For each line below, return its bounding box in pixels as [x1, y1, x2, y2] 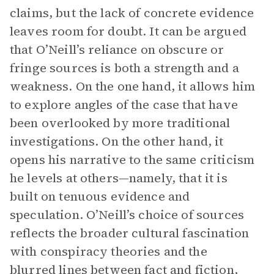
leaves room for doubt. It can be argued [10, 23, 246, 40]
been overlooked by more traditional [10, 114, 231, 131]
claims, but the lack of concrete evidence [10, 4, 254, 21]
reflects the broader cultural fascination [10, 224, 250, 242]
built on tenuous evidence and [10, 188, 190, 205]
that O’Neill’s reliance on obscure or [10, 41, 224, 58]
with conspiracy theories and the [10, 243, 207, 260]
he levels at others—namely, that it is [10, 169, 228, 187]
